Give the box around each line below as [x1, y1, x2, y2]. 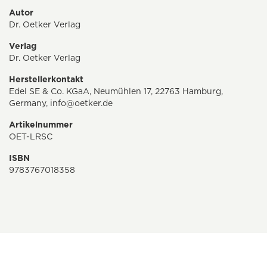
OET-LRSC [9, 132, 52, 142]
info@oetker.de [50, 98, 113, 108]
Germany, [9, 98, 50, 108]
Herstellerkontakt [9, 74, 83, 85]
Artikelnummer [9, 120, 73, 130]
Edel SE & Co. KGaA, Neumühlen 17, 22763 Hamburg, [9, 86, 223, 97]
